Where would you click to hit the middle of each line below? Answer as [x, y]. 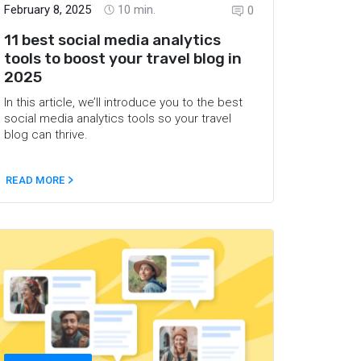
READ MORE [37, 180]
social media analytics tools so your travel [118, 118]
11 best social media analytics [112, 39]
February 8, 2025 [48, 9]
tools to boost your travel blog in [123, 58]
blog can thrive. [46, 134]
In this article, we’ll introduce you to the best [123, 102]
